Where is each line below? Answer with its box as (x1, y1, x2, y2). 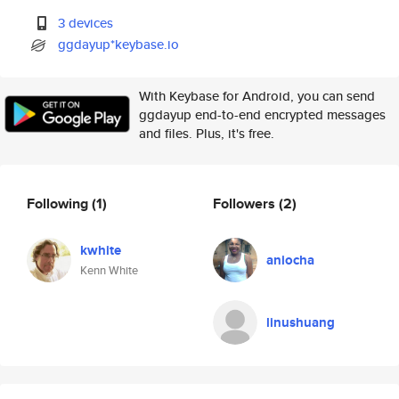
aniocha (266, 250, 314, 270)
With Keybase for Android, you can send (139, 86, 375, 105)
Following (27, 192, 92, 214)
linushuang (266, 313, 335, 332)
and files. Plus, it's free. (139, 124, 274, 142)
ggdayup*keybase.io (58, 35, 180, 53)
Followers (213, 192, 279, 214)
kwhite (80, 240, 121, 260)
